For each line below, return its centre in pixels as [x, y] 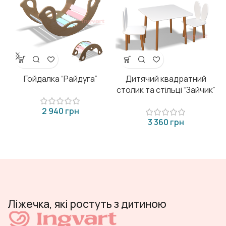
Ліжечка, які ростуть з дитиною [87, 204]
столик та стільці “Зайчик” [166, 90]
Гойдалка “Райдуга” [60, 79]
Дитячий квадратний [166, 79]
